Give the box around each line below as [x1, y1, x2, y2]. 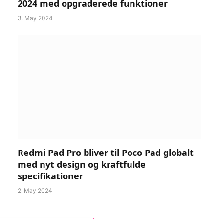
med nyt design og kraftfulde [18, 158, 146, 170]
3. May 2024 [18, 14, 53, 22]
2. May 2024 [18, 186, 52, 194]
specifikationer [18, 170, 83, 182]
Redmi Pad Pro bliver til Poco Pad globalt [18, 146, 194, 158]
